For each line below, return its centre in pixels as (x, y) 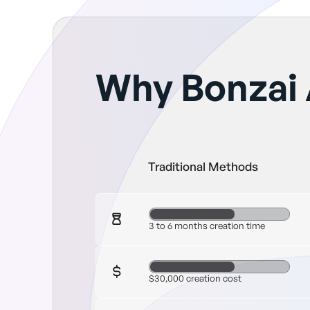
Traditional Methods (203, 167)
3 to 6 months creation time (207, 225)
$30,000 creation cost (195, 278)
